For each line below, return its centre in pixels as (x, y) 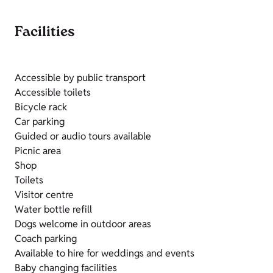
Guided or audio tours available (83, 136)
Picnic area (38, 151)
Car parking (40, 122)
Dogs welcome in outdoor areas (83, 224)
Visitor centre (44, 195)
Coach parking (46, 239)
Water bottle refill (53, 210)
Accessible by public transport (80, 78)
